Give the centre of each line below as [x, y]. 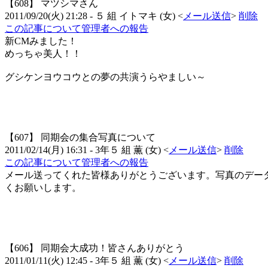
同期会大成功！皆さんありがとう [112, 248]
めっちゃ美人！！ [43, 54]
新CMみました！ [41, 41]
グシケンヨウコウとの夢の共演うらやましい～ [105, 77]
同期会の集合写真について [98, 138]
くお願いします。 [43, 188]
